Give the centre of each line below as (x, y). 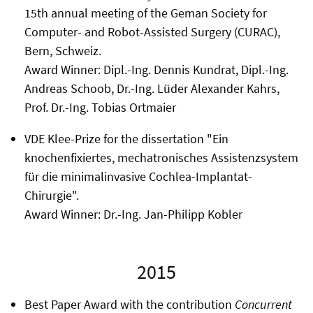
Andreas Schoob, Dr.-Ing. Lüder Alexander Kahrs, (152, 88)
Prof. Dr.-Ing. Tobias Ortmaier (100, 107)
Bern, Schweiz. (63, 50)
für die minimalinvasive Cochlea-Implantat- (138, 176)
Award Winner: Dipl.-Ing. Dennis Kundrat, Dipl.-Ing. (156, 69)
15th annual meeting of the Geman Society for (145, 13)
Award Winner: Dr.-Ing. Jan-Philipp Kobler (133, 214)
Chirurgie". (51, 195)
